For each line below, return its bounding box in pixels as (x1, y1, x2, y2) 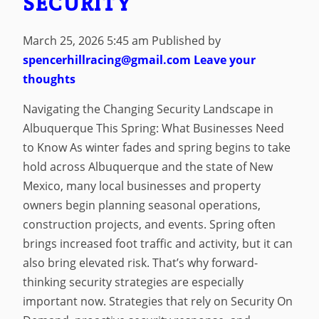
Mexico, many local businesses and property (23, 178, 261, 194)
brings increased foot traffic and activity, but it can (23, 236, 293, 252)
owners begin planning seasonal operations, (23, 197, 261, 214)
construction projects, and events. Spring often (23, 216, 276, 233)
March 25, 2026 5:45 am (23, 32, 150, 48)
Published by (152, 32, 221, 48)
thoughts (23, 70, 76, 87)
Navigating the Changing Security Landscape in (23, 101, 274, 117)
